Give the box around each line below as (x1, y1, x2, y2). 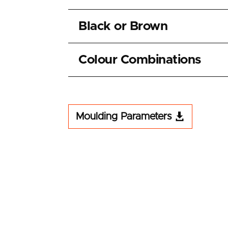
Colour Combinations (78, 53, 201, 67)
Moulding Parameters (76, 111, 172, 122)
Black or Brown (78, 20, 168, 33)
